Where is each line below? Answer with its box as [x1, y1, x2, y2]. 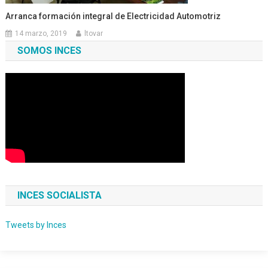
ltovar [84, 29, 103, 38]
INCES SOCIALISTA [17, 190, 102, 202]
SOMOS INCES [17, 45, 81, 57]
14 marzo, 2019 [15, 29, 68, 38]
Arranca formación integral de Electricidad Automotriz [5, 11, 221, 22]
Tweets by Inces [5, 220, 66, 230]
